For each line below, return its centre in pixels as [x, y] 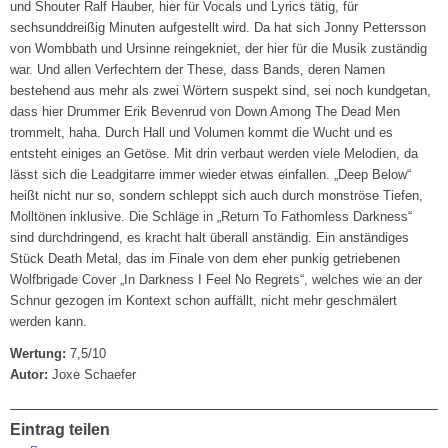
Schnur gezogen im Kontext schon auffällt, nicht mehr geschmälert [204, 301]
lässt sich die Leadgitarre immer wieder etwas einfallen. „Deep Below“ [211, 175]
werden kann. [49, 322]
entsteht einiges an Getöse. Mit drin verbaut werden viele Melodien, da [214, 154]
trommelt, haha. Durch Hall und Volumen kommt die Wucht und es [202, 133]
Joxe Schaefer [92, 375]
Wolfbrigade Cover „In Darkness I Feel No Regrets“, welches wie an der [216, 280]
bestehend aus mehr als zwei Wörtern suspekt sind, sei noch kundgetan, [221, 91]
